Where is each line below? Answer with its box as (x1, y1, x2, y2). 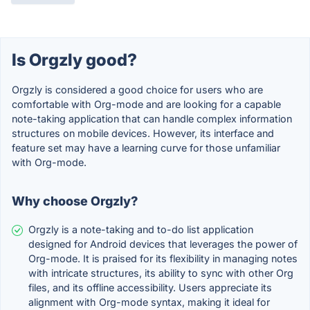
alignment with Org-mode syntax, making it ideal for (28, 296, 270, 309)
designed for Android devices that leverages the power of (28, 238, 298, 250)
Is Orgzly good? (12, 50, 137, 71)
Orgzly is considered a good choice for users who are (12, 84, 263, 96)
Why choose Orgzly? (12, 194, 138, 209)
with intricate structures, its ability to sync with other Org (28, 267, 293, 280)
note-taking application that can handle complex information (12, 113, 292, 125)
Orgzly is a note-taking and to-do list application (28, 224, 253, 236)
